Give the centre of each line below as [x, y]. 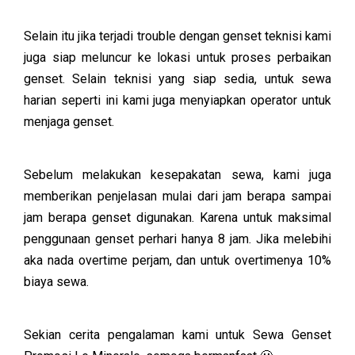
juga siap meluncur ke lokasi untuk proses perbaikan [177, 57]
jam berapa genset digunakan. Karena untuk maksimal [177, 218]
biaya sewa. [56, 282]
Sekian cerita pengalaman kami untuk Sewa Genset [177, 335]
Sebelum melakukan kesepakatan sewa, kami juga [177, 175]
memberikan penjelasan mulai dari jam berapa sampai [177, 196]
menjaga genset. [69, 122]
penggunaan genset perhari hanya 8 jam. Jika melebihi [177, 239]
